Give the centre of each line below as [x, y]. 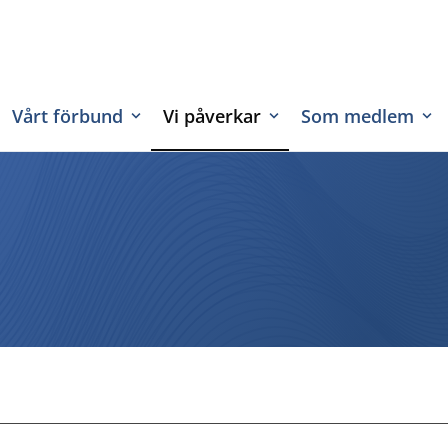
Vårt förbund [67, 116]
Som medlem [357, 116]
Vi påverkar [212, 116]
